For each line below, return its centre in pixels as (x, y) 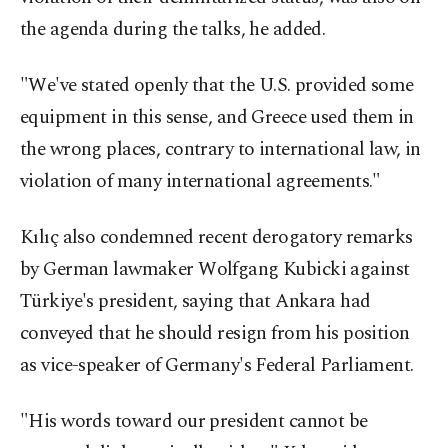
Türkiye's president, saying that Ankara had (195, 302)
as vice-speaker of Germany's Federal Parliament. (217, 366)
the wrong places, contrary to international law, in (220, 150)
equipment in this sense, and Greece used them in (217, 118)
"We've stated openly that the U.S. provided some (217, 86)
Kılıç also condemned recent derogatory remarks (216, 238)
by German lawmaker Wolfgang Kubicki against (215, 270)
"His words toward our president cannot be (194, 422)
